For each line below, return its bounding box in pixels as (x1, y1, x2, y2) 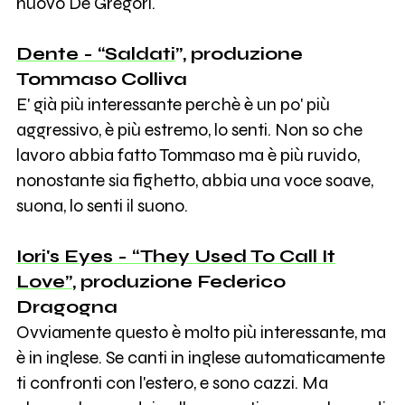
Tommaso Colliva (15, 68, 187, 89)
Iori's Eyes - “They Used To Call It (15, 245, 335, 267)
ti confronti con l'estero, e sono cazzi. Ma (15, 372, 328, 393)
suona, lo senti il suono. (15, 194, 188, 216)
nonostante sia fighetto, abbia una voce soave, (15, 169, 373, 191)
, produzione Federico (71, 270, 286, 292)
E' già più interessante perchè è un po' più (15, 93, 330, 115)
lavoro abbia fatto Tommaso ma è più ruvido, (15, 144, 360, 165)
